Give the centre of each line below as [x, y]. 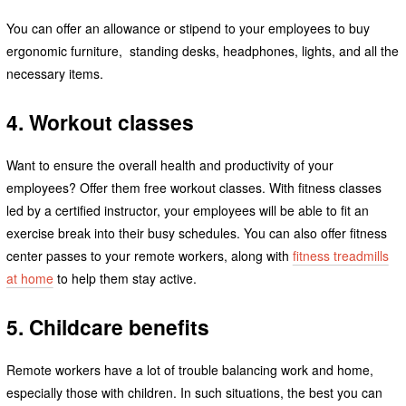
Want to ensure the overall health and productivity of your [169, 165]
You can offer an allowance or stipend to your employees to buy [188, 29]
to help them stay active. [125, 279]
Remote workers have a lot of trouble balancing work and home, [189, 369]
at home [29, 279]
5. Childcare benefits [107, 327]
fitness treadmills [340, 256]
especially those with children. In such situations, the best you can [194, 392]
